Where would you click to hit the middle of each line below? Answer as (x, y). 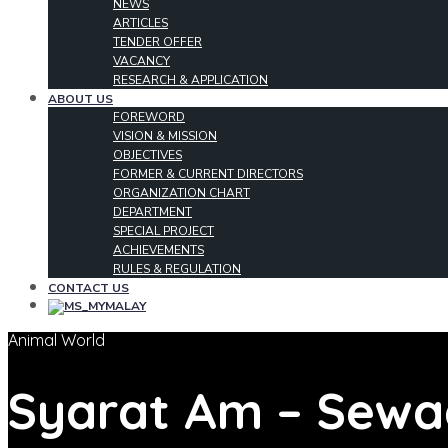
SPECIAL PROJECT (163, 231)
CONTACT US (88, 288)
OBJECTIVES (147, 155)
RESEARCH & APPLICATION (190, 80)
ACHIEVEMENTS (158, 250)
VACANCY (141, 61)
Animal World (56, 340)
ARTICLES (140, 23)
